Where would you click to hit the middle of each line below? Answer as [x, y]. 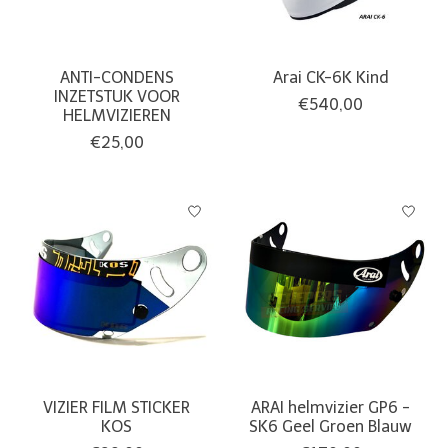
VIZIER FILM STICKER [117, 408]
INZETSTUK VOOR [116, 97]
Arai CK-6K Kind [330, 78]
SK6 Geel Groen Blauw [331, 427]
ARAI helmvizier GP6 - [331, 408]
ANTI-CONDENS [116, 78]
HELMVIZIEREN [116, 116]
